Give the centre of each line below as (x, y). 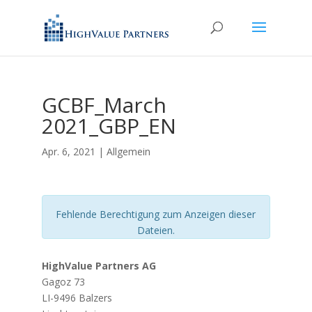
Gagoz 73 (63, 282)
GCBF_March (104, 105)
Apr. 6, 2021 (68, 151)
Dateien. (156, 230)
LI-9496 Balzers (77, 298)
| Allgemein (123, 151)
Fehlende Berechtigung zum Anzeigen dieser (156, 214)
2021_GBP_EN (109, 126)
